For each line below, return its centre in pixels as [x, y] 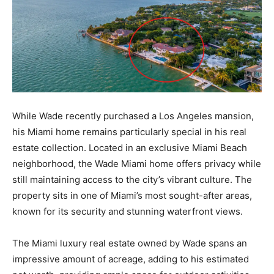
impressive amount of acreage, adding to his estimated [131, 259]
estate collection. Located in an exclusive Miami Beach [130, 147]
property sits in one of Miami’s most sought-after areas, [132, 195]
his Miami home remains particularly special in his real [129, 131]
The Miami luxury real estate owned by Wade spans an [130, 243]
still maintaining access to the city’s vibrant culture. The [132, 179]
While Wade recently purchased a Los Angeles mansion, [133, 116]
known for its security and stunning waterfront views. [128, 211]
